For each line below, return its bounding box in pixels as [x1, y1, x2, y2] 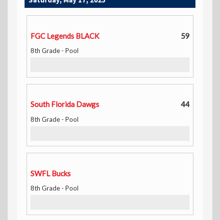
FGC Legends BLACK [30, 31, 99, 40]
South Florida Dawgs [30, 99, 99, 109]
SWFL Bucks [30, 168, 71, 178]
